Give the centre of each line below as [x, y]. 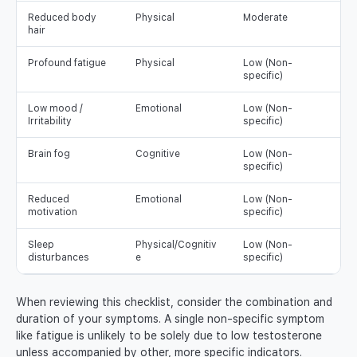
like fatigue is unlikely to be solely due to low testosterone [169, 336]
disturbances [59, 258]
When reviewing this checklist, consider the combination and [174, 302]
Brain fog [49, 154]
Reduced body [62, 18]
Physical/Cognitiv [176, 245]
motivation [53, 212]
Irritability [50, 122]
